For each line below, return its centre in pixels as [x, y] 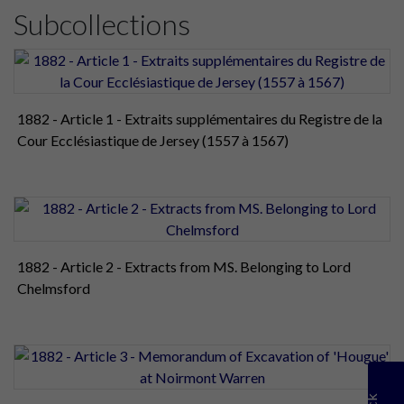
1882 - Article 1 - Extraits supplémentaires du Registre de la [200, 118]
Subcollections [102, 23]
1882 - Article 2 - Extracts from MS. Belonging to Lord [184, 266]
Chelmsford [54, 288]
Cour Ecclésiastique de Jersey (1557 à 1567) [153, 140]
